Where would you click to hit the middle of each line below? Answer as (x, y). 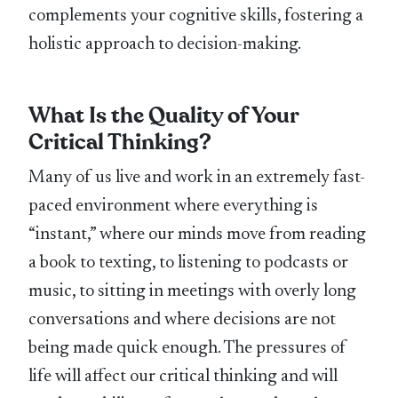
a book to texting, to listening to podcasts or (189, 263)
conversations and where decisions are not (183, 320)
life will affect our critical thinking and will (183, 377)
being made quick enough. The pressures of (188, 349)
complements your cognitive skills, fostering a (196, 16)
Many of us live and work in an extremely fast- (197, 178)
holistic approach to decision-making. (165, 45)
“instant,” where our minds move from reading (198, 235)
